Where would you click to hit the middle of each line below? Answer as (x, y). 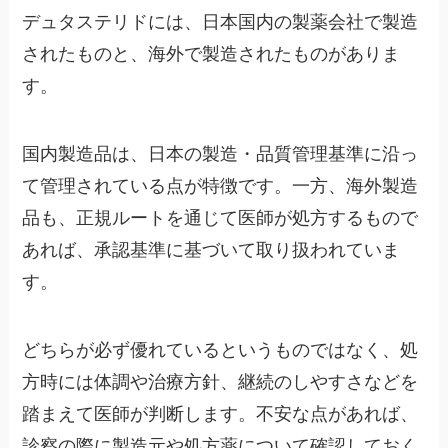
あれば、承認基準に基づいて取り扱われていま (211, 250)
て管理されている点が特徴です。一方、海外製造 (220, 186)
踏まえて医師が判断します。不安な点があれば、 (220, 414)
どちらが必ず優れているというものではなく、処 (220, 350)
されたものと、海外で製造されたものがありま (211, 54)
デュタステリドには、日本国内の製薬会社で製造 (220, 22)
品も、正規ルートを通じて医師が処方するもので (220, 218)
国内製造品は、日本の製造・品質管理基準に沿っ (220, 154)
